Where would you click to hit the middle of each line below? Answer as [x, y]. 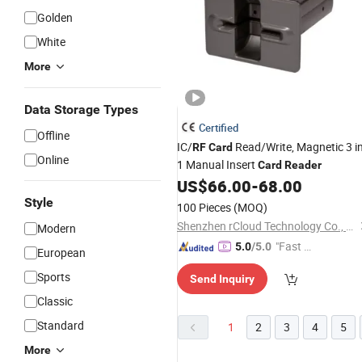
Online [53, 160]
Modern [57, 228]
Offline [53, 135]
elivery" [293, 264]
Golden [55, 17]
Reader [303, 165]
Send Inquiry [222, 279]
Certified [219, 128]
